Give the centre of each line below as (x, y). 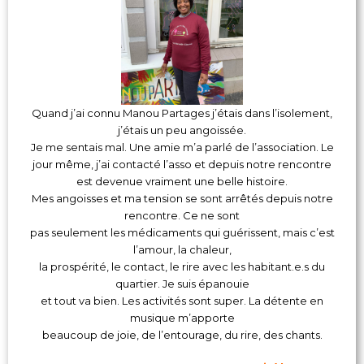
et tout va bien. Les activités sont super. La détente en (182, 301)
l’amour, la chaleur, (182, 250)
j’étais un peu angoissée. (182, 130)
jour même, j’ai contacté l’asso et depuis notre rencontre (182, 165)
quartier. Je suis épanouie (182, 284)
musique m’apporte (182, 318)
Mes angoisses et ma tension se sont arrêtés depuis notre (182, 199)
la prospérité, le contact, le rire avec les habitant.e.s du (182, 267)
